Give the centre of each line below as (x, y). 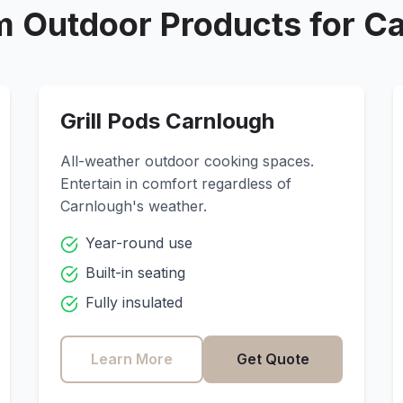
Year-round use (139, 243)
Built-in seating (135, 273)
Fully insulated (134, 302)
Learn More (131, 359)
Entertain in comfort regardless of (175, 184)
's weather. (169, 206)
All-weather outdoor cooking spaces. (187, 161)
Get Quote (273, 359)
